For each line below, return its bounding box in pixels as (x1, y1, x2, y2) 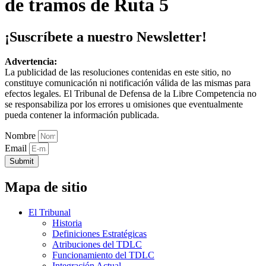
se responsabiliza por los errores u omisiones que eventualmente (5, 99, 243, 110)
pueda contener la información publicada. (5, 110, 159, 121)
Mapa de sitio (5, 179, 87, 195)
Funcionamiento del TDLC (52, 250, 154, 261)
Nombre (5, 131, 38, 141)
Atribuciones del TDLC (52, 239, 142, 250)
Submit (9, 157, 34, 166)
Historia (52, 218, 82, 229)
